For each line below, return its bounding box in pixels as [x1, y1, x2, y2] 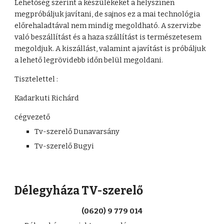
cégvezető [14, 112, 50, 121]
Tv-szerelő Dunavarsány [34, 127, 120, 136]
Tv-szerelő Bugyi [34, 141, 94, 150]
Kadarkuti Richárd [14, 93, 79, 102]
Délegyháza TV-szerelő [14, 184, 143, 197]
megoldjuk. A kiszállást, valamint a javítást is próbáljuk [14, 44, 206, 53]
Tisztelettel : [14, 74, 60, 83]
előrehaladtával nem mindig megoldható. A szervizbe [14, 21, 201, 30]
